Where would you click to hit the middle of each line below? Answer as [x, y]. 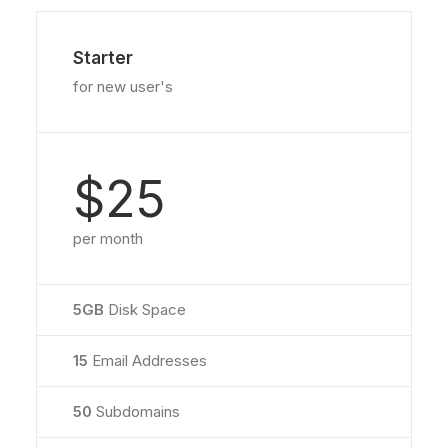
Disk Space [145, 309]
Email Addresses [147, 360]
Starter [103, 58]
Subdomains [138, 411]
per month [108, 238]
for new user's [123, 86]
